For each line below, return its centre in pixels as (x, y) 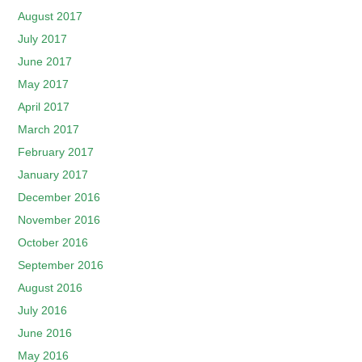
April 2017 (44, 107)
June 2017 (45, 61)
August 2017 (51, 16)
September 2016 (61, 265)
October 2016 (53, 242)
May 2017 (44, 84)
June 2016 (45, 333)
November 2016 (59, 220)
